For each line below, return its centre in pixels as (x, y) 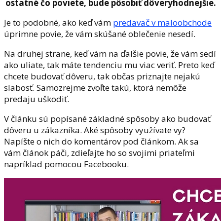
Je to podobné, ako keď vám (58, 23)
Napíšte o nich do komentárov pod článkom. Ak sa (101, 142)
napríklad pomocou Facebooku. (66, 164)
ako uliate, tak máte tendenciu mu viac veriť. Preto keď (109, 65)
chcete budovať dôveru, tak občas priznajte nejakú (102, 76)
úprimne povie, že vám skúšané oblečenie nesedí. (100, 34)
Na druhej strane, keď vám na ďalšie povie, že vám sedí (110, 54)
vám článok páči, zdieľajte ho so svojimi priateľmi (99, 153)
